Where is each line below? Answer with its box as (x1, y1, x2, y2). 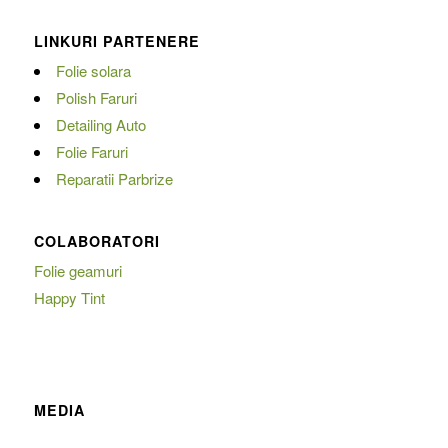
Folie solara (55, 59, 131, 81)
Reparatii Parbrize (55, 167, 173, 189)
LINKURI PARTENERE (33, 30, 200, 51)
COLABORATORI (33, 231, 160, 252)
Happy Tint (33, 287, 105, 309)
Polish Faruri (55, 86, 137, 108)
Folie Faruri (55, 140, 128, 162)
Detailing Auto (55, 113, 146, 135)
